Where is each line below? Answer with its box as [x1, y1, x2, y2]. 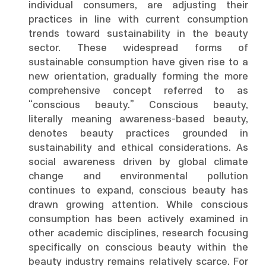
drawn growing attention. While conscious [28, 199, 248, 210]
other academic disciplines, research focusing [28, 228, 248, 239]
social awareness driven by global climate [28, 157, 248, 167]
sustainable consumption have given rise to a [28, 57, 248, 68]
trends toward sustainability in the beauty [28, 28, 248, 39]
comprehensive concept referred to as [28, 85, 248, 96]
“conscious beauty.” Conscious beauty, [28, 100, 248, 110]
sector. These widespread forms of [28, 43, 248, 53]
